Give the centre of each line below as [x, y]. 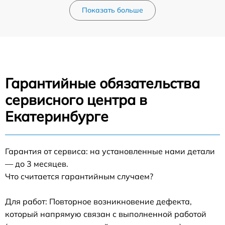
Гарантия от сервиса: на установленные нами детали [110, 151]
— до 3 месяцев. [37, 163]
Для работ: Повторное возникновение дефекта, [98, 201]
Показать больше [113, 10]
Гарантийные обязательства [102, 83]
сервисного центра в [76, 99]
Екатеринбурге [57, 116]
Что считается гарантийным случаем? [79, 176]
